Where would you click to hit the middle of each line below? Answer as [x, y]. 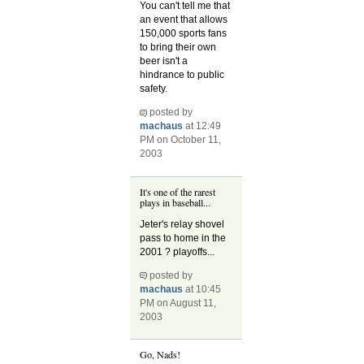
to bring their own [178, 48]
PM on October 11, [181, 140]
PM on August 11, [178, 303]
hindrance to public [182, 75]
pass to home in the [183, 238]
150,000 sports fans [184, 34]
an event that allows [184, 20]
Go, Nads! [160, 355]
